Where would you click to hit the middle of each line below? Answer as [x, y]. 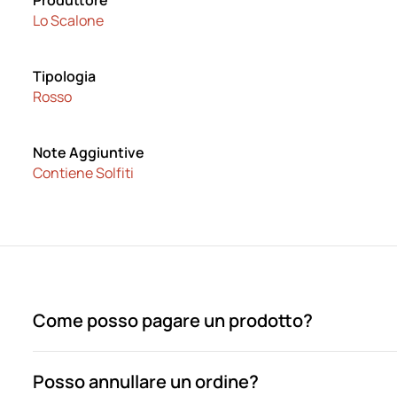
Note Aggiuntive [89, 152]
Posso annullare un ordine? [146, 381]
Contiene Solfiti [84, 173]
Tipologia [65, 76]
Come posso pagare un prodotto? [173, 320]
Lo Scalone [69, 20]
